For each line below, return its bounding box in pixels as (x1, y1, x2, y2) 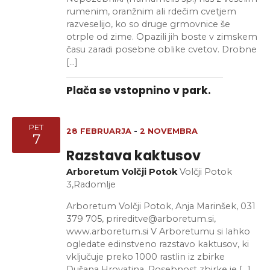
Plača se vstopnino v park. (66, 83, 211, 98)
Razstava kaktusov (66, 146, 201, 166)
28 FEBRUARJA (66, 127, 131, 136)
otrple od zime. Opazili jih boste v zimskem (66, 31, 257, 42)
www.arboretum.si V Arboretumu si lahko (66, 225, 250, 237)
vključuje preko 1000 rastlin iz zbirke (66, 251, 225, 262)
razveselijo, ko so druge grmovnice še (66, 18, 230, 30)
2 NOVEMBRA (140, 127, 198, 136)
